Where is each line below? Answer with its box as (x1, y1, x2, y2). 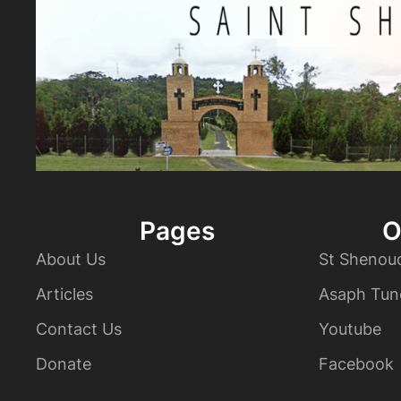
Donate (36, 354, 91, 374)
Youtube (319, 320, 381, 339)
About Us (36, 250, 106, 269)
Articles (36, 285, 93, 304)
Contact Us (36, 320, 122, 339)
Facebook (319, 354, 394, 374)
